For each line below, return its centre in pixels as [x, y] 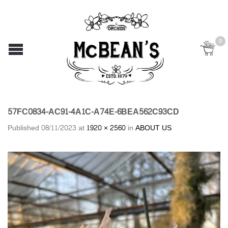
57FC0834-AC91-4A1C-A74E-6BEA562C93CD [93, 112]
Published [24, 128]
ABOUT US [153, 128]
